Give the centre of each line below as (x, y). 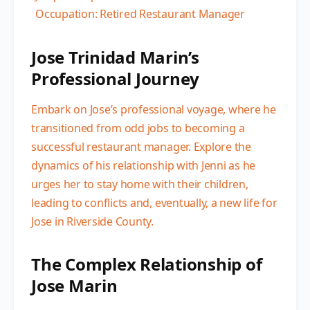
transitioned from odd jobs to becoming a (138, 128)
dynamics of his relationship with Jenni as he (144, 165)
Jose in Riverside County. (92, 221)
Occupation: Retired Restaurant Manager (140, 13)
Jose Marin (74, 285)
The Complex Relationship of (147, 264)
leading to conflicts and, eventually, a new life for (154, 202)
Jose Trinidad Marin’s (115, 57)
